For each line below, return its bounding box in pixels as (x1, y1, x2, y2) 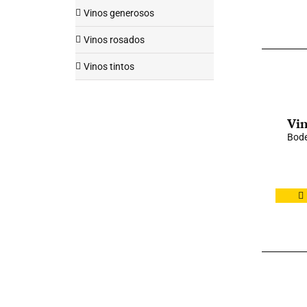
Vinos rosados (84, 34, 145, 45)
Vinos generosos (84, 8, 154, 19)
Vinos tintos (84, 61, 134, 72)
